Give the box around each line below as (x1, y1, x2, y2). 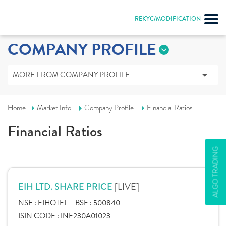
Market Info (37, 103, 71, 113)
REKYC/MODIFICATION (135, 14, 201, 23)
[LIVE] (115, 180, 139, 193)
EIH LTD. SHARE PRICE (18, 180, 115, 193)
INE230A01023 (61, 210, 110, 221)
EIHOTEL (38, 197, 68, 208)
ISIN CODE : (18, 210, 61, 221)
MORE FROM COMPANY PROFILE (13, 69, 130, 80)
